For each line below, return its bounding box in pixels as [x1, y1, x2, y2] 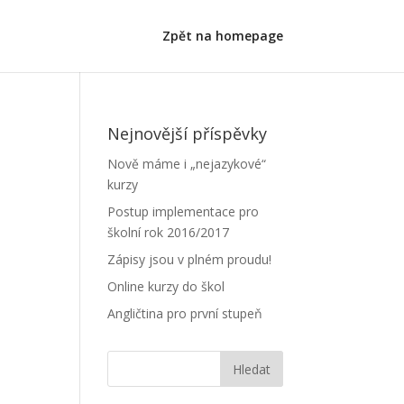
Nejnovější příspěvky [107, 123, 268, 144]
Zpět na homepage [161, 27, 283, 44]
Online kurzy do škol [107, 278, 225, 295]
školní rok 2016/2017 [107, 224, 230, 241]
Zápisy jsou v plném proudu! [107, 251, 272, 268]
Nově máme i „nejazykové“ [107, 155, 267, 172]
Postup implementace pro [107, 203, 260, 220]
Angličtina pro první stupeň [107, 305, 263, 322]
